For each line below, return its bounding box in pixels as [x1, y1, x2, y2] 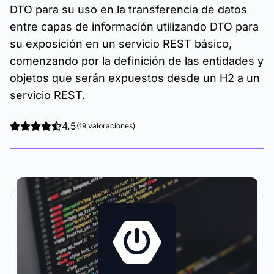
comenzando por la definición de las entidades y [10, 54, 264, 67]
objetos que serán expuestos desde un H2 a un [10, 72, 260, 84]
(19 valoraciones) [76, 121, 135, 130]
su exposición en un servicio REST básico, [10, 37, 232, 50]
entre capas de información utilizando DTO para [10, 20, 259, 33]
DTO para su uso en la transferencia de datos [10, 3, 247, 16]
